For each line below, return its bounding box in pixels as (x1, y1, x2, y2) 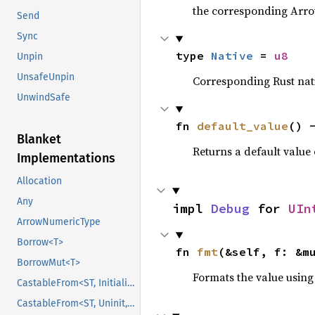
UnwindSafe (17, 91, 70, 104)
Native (210, 49, 253, 63)
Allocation (17, 175, 62, 188)
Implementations (17, 150, 115, 167)
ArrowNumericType (17, 216, 101, 229)
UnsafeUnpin (17, 71, 75, 84)
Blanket (17, 131, 61, 148)
